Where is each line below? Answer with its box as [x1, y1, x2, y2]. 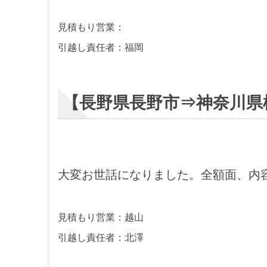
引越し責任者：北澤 [58, 232, 144, 243]
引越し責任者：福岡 [58, 42, 144, 52]
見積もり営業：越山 [58, 212, 144, 222]
